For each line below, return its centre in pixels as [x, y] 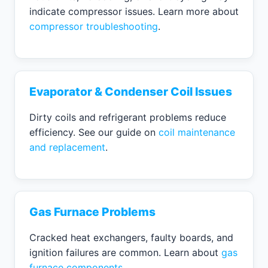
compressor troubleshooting [94, 27]
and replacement [67, 147]
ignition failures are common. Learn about [125, 252]
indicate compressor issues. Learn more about [134, 12]
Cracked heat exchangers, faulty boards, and [131, 237]
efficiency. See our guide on [94, 132]
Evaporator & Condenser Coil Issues [131, 91]
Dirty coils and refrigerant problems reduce [128, 117]
